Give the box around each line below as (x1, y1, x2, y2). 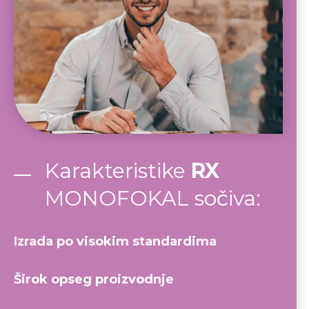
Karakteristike (45, 158, 191, 184)
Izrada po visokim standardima (14, 234, 217, 250)
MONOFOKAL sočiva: (45, 186, 261, 212)
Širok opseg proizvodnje (14, 272, 174, 288)
